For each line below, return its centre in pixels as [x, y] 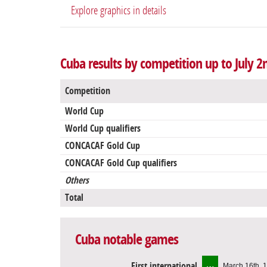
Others [77, 181]
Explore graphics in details [119, 11]
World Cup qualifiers [103, 129]
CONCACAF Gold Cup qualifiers [121, 163]
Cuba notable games [127, 240]
